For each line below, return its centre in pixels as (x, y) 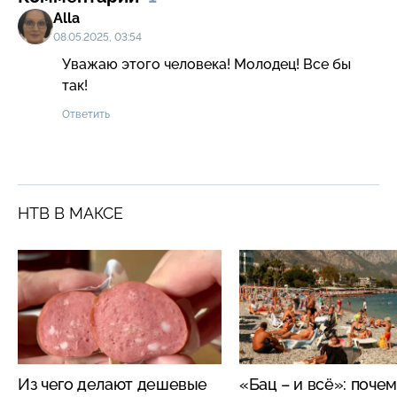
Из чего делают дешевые (113, 384)
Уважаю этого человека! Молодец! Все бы (206, 64)
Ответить (86, 114)
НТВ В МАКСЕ (70, 213)
